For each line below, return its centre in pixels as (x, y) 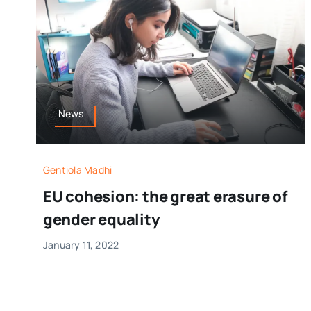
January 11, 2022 (81, 244)
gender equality (101, 219)
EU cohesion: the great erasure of (165, 196)
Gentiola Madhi (77, 169)
